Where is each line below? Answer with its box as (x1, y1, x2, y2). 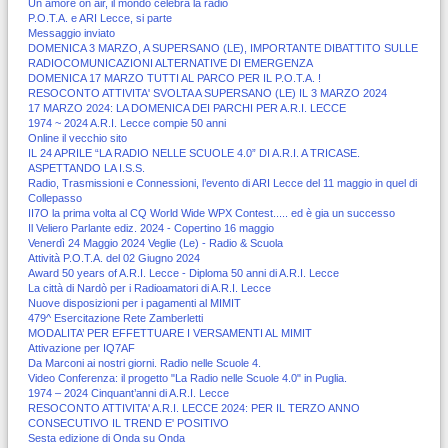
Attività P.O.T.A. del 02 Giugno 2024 (28, 251, 200, 264)
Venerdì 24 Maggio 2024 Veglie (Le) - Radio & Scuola (28, 236, 283, 249)
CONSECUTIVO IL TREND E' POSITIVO (28, 416, 229, 429)
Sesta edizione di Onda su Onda (28, 431, 185, 444)
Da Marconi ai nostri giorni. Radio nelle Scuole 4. (28, 356, 261, 369)
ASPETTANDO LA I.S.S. (28, 161, 145, 174)
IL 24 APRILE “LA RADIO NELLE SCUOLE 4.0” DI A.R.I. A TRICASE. (28, 146, 360, 159)
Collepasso (28, 191, 82, 204)
